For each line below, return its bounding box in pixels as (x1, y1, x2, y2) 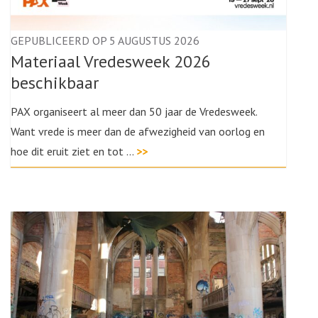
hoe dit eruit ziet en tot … (11, 144, 136, 158)
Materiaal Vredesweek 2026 (11, 50, 211, 72)
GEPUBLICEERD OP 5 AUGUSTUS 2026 (11, 33, 199, 48)
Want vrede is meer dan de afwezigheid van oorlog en (11, 124, 265, 138)
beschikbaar (11, 72, 99, 94)
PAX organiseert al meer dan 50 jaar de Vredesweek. (11, 104, 257, 119)
